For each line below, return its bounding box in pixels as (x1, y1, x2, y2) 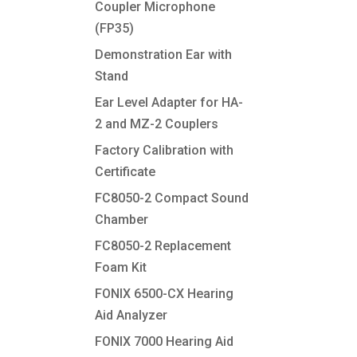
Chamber (95, 212, 149, 227)
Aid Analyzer (95, 308, 168, 323)
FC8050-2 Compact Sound (95, 190, 249, 206)
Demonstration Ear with (95, 47, 233, 62)
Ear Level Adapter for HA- (95, 95, 244, 110)
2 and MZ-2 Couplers (95, 116, 219, 131)
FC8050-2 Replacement (95, 238, 232, 253)
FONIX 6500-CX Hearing (95, 286, 234, 301)
